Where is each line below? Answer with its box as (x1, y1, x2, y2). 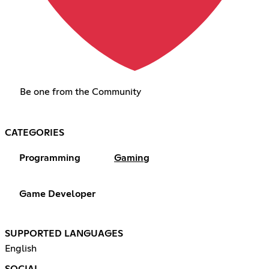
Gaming (114, 153, 150, 163)
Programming (19, 153, 80, 163)
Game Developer (19, 189, 95, 199)
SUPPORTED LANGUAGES (5, 229, 123, 239)
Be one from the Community (19, 87, 141, 97)
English (5, 244, 37, 254)
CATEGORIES (5, 128, 64, 138)
